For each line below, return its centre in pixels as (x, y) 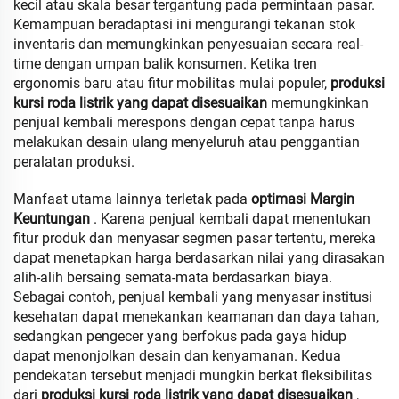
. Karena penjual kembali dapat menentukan (232, 219)
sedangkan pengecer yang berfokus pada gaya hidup (180, 336)
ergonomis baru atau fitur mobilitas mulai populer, (172, 83)
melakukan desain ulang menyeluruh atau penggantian (187, 142)
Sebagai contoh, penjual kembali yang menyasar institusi (193, 297)
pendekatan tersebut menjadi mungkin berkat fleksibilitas (193, 375)
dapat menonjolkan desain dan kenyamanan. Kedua (177, 356)
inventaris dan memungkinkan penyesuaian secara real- (188, 44)
